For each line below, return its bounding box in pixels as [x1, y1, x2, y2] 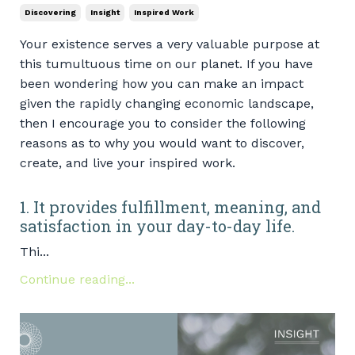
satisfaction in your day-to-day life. [20, 215, 295, 236]
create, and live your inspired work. [20, 155, 235, 170]
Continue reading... [20, 271, 135, 287]
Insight [90, 7, 120, 17]
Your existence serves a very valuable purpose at [20, 36, 319, 52]
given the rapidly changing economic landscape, [20, 95, 314, 111]
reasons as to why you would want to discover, [20, 135, 304, 151]
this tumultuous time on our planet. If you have [20, 55, 313, 71]
